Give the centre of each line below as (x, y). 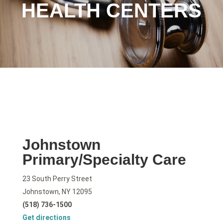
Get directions (46, 218)
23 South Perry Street (57, 179)
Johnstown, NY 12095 (57, 192)
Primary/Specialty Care (104, 160)
